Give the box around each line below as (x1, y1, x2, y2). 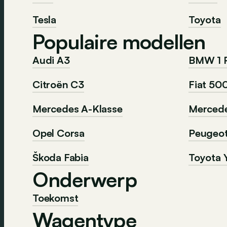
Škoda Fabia (32, 151, 89, 164)
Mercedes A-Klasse (32, 102, 123, 115)
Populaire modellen (32, 29, 206, 54)
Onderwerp (32, 167, 137, 192)
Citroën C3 (32, 78, 84, 91)
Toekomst (32, 192, 79, 204)
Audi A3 (32, 54, 70, 66)
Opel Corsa (32, 127, 85, 139)
